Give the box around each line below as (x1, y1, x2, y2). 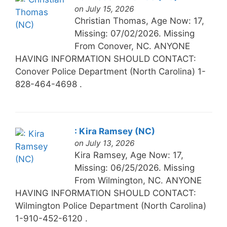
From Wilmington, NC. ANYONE (74, 175, 202, 185)
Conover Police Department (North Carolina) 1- (15, 66, 206, 77)
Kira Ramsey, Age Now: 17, (74, 149, 183, 160)
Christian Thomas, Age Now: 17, (74, 15, 204, 26)
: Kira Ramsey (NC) (74, 126, 155, 136)
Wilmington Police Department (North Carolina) (15, 200, 206, 211)
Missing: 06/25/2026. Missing (74, 162, 195, 173)
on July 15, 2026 (74, 4, 134, 14)
